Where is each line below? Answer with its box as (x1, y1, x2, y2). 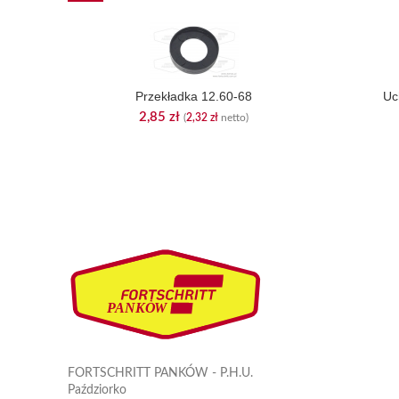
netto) (218, 112, 248, 123)
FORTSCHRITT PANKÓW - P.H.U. (68, 366, 253, 379)
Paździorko (68, 383, 126, 396)
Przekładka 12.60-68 (135, 89, 252, 103)
